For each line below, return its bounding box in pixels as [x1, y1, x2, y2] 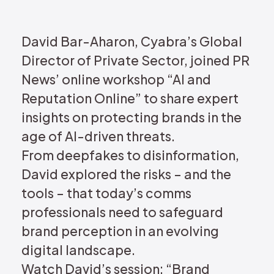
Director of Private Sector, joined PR [21, 52, 250, 68]
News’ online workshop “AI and [21, 71, 211, 87]
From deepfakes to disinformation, [21, 147, 239, 163]
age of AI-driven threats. [21, 128, 175, 144]
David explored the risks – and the [21, 166, 231, 182]
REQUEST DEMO [102, 11, 172, 23]
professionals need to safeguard [21, 204, 223, 220]
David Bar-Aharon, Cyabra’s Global [21, 33, 242, 50]
